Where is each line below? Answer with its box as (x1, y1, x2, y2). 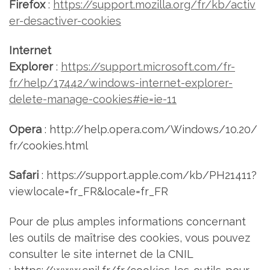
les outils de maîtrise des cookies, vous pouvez (9, 231, 250, 244)
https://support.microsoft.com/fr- (61, 60, 235, 74)
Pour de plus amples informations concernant (9, 215, 246, 228)
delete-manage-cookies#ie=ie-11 (9, 93, 177, 106)
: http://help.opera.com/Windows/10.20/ (42, 122, 257, 136)
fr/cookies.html (9, 139, 88, 152)
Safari (9, 169, 39, 182)
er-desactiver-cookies (9, 14, 121, 27)
